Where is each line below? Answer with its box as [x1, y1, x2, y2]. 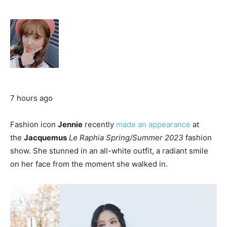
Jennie [58, 120, 83, 130]
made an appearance [116, 120, 191, 130]
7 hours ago [10, 93, 53, 103]
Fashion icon [10, 120, 58, 130]
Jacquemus [24, 133, 67, 143]
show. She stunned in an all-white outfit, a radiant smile [10, 146, 208, 156]
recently [83, 120, 116, 130]
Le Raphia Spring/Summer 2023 [69, 133, 183, 143]
